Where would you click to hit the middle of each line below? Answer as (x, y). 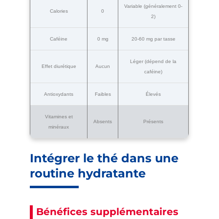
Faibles (103, 94)
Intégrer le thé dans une (104, 158)
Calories (59, 11)
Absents (103, 121)
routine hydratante (88, 173)
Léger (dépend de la (153, 61)
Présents (153, 121)
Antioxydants (59, 94)
